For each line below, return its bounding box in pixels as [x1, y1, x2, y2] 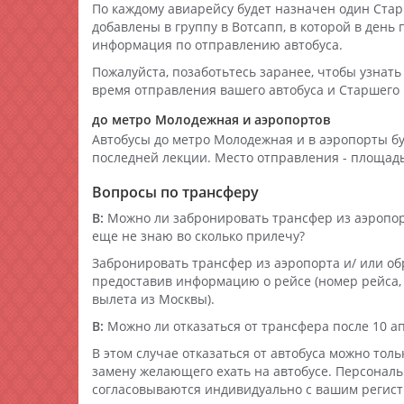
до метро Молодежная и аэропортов [92, 111, 330, 128]
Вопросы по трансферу [92, 182, 259, 202]
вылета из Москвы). [92, 290, 215, 308]
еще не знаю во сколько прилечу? [92, 227, 305, 244]
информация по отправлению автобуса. [92, 36, 343, 53]
